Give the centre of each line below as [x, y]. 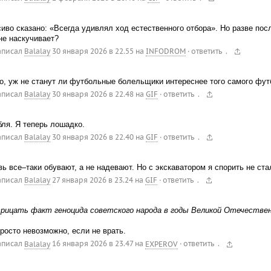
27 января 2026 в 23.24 [92, 180]
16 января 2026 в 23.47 [92, 244]
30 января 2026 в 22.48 [93, 94]
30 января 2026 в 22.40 [93, 137]
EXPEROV [161, 244]
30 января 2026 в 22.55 [93, 51]
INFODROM [165, 51]
